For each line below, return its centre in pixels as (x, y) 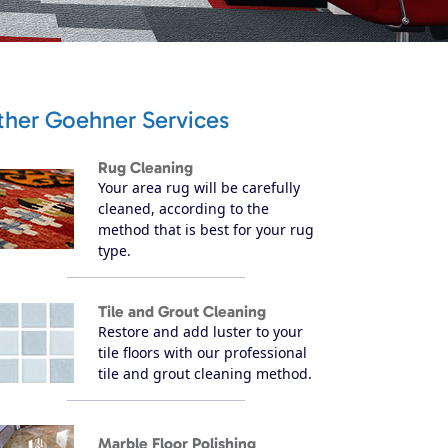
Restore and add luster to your (200, 331)
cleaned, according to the (183, 208)
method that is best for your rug (206, 229)
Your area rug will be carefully (199, 187)
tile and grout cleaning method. (205, 373)
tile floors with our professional (202, 352)
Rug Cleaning (145, 167)
